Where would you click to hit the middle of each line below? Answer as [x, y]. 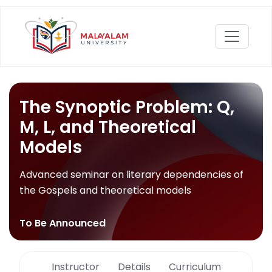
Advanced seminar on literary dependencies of [131, 175]
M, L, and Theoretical [108, 127]
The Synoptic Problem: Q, [127, 107]
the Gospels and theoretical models [105, 191]
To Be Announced [63, 223]
